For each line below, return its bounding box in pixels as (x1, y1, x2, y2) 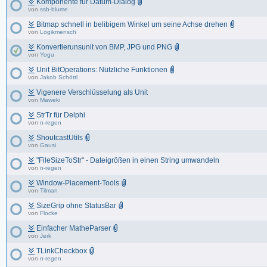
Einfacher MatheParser (36, 224, 111, 232)
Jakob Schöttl (40, 74, 77, 80)
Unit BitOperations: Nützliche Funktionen (36, 66, 167, 74)
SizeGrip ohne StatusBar (36, 201, 116, 210)
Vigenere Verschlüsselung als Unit (36, 88, 148, 97)
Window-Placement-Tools (36, 179, 119, 187)
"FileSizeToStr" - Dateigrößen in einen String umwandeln (36, 156, 219, 164)
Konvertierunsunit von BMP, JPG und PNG (36, 43, 172, 51)
